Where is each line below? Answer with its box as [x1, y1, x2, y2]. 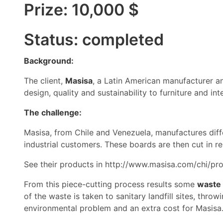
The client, [24, 76, 65, 86]
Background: [24, 56, 74, 66]
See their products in [24, 159, 105, 169]
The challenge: [24, 108, 82, 117]
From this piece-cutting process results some [24, 179, 197, 189]
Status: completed [24, 30, 164, 49]
